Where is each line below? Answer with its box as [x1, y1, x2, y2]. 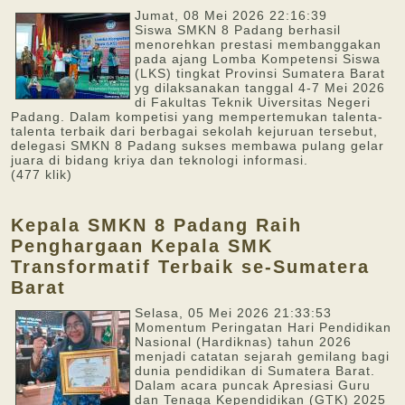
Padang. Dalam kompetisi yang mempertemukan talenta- [11, 109, 383, 124]
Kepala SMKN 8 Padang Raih [11, 215, 302, 235]
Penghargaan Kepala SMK [11, 236, 273, 256]
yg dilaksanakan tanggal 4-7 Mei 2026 [135, 80, 385, 95]
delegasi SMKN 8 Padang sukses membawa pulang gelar [11, 138, 384, 153]
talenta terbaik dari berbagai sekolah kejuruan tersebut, [11, 124, 378, 138]
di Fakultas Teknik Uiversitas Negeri [135, 95, 371, 109]
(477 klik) [11, 167, 72, 182]
